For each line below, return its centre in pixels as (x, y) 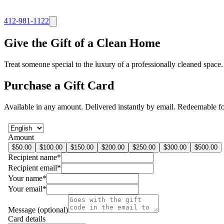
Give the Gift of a (49, 43)
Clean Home (128, 43)
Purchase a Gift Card (59, 85)
